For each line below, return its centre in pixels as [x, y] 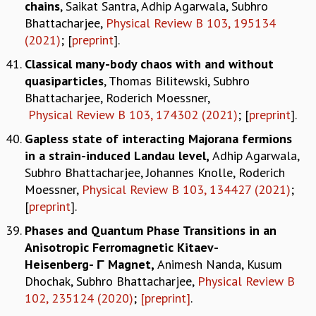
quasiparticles [64, 80]
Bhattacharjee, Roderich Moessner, [117, 97]
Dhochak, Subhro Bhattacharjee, [111, 281]
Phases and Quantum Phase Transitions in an [151, 230]
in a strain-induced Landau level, [119, 155]
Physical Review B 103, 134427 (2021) [186, 189]
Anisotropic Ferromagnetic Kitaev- [122, 247]
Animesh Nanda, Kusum [220, 264]
